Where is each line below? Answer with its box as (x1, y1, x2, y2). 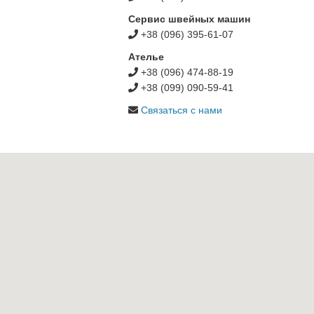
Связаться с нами (141, 104, 222, 116)
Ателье (128, 50, 164, 62)
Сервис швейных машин (128, 13, 250, 25)
